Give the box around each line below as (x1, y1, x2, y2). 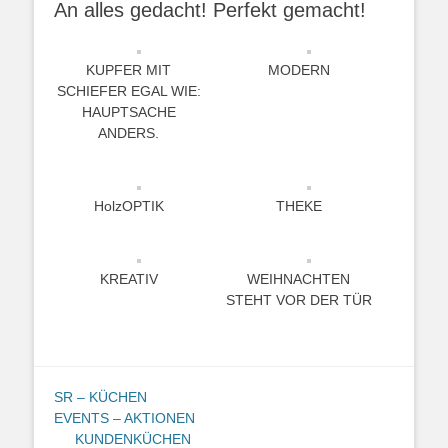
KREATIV (99, 271, 158, 287)
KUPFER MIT (86, 62, 171, 78)
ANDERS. (98, 125, 159, 141)
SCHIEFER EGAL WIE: (56, 83, 201, 99)
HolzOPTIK (93, 198, 164, 214)
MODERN (267, 62, 330, 78)
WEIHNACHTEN (247, 271, 350, 287)
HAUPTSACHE (81, 104, 176, 120)
